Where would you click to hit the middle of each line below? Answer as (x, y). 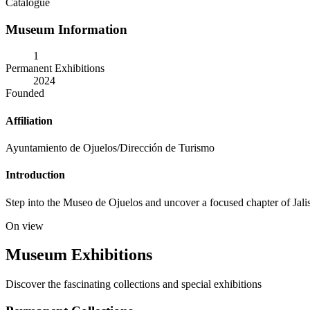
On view (25, 226)
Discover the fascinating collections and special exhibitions (134, 284)
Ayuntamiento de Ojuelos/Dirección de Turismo (110, 147)
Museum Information (66, 29)
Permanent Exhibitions (55, 69)
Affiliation (29, 120)
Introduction (35, 175)
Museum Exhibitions (79, 255)
